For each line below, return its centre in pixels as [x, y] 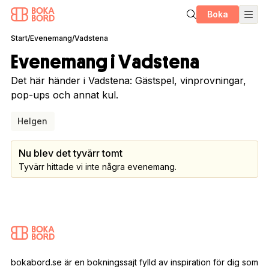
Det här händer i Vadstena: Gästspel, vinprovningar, [128, 80]
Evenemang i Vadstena [105, 62]
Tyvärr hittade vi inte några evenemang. [97, 166]
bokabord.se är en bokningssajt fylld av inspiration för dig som [134, 262]
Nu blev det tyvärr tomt [70, 153]
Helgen [33, 121]
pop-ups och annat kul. [64, 95]
